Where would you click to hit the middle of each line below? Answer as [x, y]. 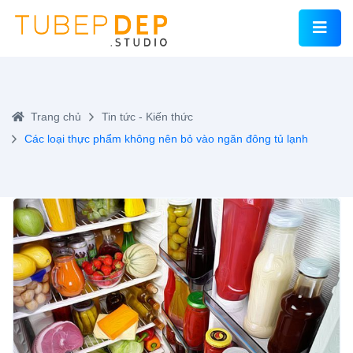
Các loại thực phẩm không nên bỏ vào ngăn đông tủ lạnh [166, 138]
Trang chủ [56, 116]
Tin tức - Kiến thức [147, 116]
